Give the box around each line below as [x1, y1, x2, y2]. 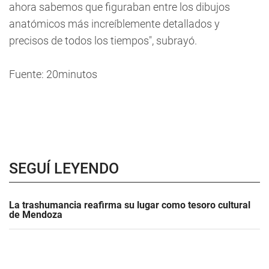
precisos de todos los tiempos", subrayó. [9, 34, 197, 47]
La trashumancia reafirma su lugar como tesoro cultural [9, 199, 250, 211]
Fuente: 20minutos [9, 68, 97, 80]
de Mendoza [9, 209, 62, 220]
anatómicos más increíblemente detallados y [9, 17, 220, 30]
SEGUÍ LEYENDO [9, 160, 119, 177]
